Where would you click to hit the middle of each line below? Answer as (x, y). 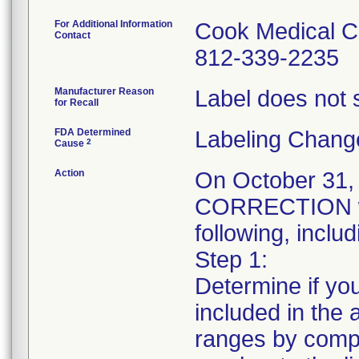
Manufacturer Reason (104, 91)
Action (69, 173)
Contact (73, 35)
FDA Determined (93, 132)
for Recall (77, 103)
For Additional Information (113, 24)
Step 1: (231, 260)
